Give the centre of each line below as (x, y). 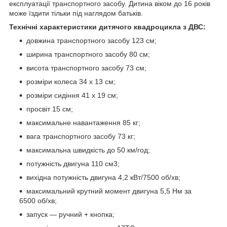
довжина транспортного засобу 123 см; (91, 41)
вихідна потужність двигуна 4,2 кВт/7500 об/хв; (103, 178)
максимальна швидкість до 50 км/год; (88, 150)
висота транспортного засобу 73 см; (86, 68)
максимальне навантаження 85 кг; (83, 123)
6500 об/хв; (38, 201)
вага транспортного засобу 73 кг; (81, 137)
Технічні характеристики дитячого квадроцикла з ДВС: (107, 27)
